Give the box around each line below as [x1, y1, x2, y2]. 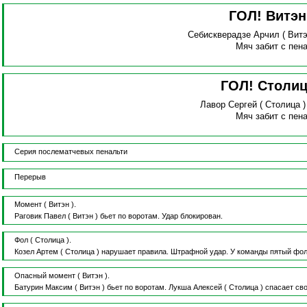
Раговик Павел [14, 212, 66, 221]
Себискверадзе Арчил [187, 29, 280, 40]
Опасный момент [14, 271, 75, 280]
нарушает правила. [101, 247, 171, 256]
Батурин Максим [14, 283, 73, 292]
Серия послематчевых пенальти [14, 147, 127, 156]
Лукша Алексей [168, 283, 222, 292]
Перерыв [14, 173, 46, 182]
